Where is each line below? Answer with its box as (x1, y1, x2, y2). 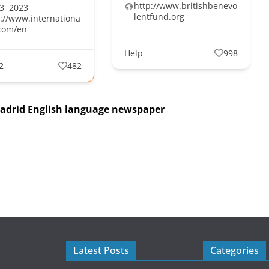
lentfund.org (133, 11, 184, 23)
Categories (210, 244, 259, 258)
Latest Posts (73, 244, 129, 258)
